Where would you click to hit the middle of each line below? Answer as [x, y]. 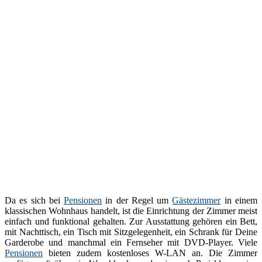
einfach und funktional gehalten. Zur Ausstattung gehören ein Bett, [131, 221]
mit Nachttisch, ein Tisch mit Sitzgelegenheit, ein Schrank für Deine [131, 232]
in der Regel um [137, 200]
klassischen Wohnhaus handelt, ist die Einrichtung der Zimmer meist [131, 211]
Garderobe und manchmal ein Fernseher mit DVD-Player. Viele [131, 242]
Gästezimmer [196, 200]
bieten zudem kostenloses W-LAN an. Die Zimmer [150, 253]
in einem [239, 200]
